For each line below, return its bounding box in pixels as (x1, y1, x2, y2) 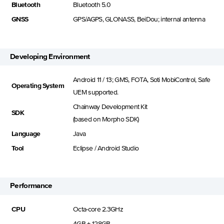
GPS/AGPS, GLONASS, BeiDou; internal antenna (73, 15, 205, 23)
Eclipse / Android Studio (73, 145, 139, 152)
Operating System (11, 82, 64, 90)
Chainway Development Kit (73, 103, 147, 111)
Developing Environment (10, 52, 90, 60)
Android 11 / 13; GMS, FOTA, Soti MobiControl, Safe (73, 76, 210, 84)
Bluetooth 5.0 (73, 1, 111, 8)
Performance (10, 182, 52, 190)
